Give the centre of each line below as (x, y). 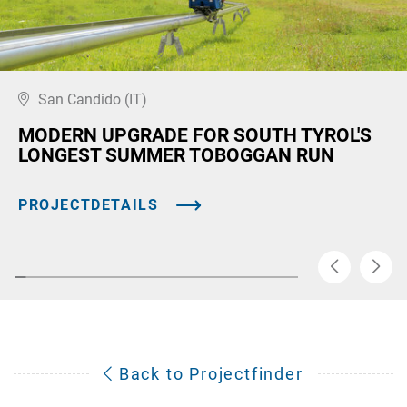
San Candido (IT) (93, 99)
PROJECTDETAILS (89, 204)
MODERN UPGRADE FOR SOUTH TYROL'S (195, 135)
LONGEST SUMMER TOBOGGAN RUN (176, 155)
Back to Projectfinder (208, 373)
